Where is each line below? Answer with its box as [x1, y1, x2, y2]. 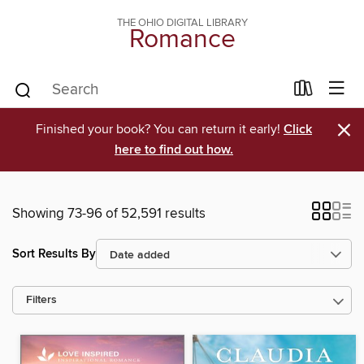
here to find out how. [115, 141, 233, 158]
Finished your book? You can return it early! [36, 121, 284, 137]
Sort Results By [12, 245, 96, 262]
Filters [26, 293, 57, 307]
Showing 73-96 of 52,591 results [12, 205, 206, 223]
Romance [128, 24, 236, 56]
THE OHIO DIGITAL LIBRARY [116, 16, 248, 29]
